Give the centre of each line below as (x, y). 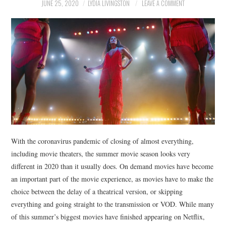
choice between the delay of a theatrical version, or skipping (97, 192)
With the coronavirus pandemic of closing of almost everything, (103, 141)
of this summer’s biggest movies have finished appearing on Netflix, (108, 217)
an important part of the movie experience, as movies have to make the (112, 179)
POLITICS (38, 31)
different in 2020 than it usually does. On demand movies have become (112, 166)
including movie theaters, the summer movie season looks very (101, 154)
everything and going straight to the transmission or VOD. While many (113, 204)
